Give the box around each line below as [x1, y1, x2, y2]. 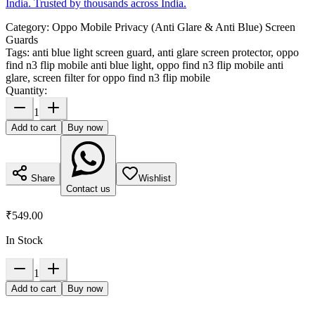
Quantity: [6, 84, 47, 97]
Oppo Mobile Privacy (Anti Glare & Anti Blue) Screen [52, 21, 295, 34]
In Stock [6, 234, 43, 247]
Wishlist [139, 173, 171, 184]
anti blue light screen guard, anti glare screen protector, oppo [32, 46, 299, 59]
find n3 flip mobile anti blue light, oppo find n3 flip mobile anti [6, 59, 283, 72]
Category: [6, 21, 52, 34]
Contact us [66, 184, 110, 195]
